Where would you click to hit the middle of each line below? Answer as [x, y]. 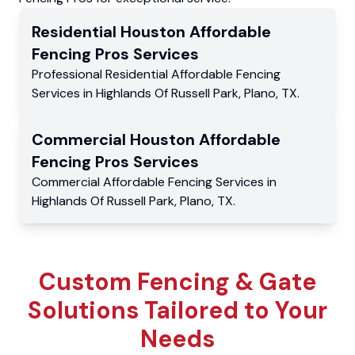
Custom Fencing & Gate [177, 282]
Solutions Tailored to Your [177, 311]
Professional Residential [101, 74]
